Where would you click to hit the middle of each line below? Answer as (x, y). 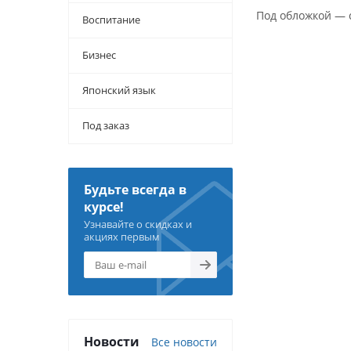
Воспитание (111, 20)
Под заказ (106, 125)
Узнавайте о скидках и (138, 224)
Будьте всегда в (135, 190)
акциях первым (122, 237)
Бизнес (99, 55)
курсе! (104, 207)
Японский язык (119, 90)
